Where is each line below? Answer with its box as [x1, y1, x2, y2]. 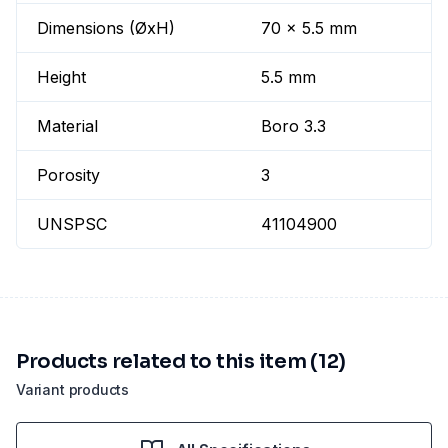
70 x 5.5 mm [261, 18, 358, 39]
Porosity [37, 165, 100, 186]
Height [37, 67, 86, 88]
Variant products [16, 381, 130, 399]
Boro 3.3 [261, 116, 327, 137]
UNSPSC [37, 214, 107, 235]
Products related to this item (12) [16, 349, 347, 375]
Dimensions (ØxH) [37, 18, 175, 39]
